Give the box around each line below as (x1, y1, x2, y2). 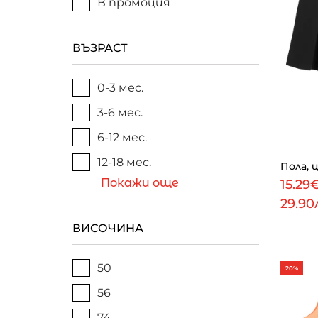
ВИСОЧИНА (72, 221, 143, 235)
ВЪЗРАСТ (72, 41, 128, 55)
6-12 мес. (97, 131, 147, 144)
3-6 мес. (97, 106, 143, 119)
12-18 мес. (97, 155, 151, 169)
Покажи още (101, 176, 179, 190)
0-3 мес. (97, 81, 143, 94)
